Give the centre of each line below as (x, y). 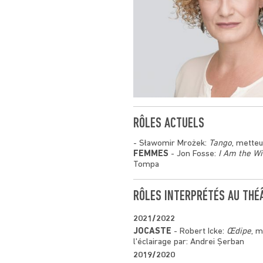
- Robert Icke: (199, 231)
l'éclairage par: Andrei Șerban (189, 242)
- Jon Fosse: (193, 154)
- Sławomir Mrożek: (171, 143)
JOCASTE (152, 231)
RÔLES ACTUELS (169, 124)
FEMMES (151, 154)
